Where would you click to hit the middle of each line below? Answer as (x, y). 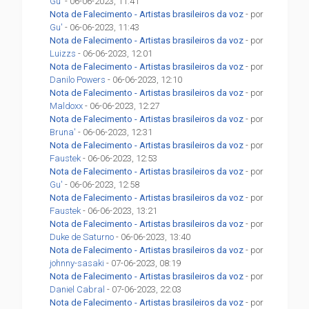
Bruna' (63, 132)
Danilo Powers (78, 80)
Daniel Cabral (78, 290)
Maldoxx (67, 106)
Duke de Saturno (82, 237)
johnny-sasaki (77, 263)
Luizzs (63, 54)
